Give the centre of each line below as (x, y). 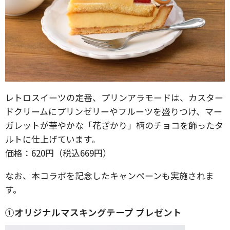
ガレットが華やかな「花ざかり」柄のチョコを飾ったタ (114, 125)
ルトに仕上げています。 (53, 139)
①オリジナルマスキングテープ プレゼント (93, 212)
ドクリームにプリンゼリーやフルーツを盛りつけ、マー (114, 111)
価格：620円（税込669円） (58, 152)
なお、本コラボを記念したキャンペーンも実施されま (110, 175)
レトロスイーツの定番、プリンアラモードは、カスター (114, 97)
